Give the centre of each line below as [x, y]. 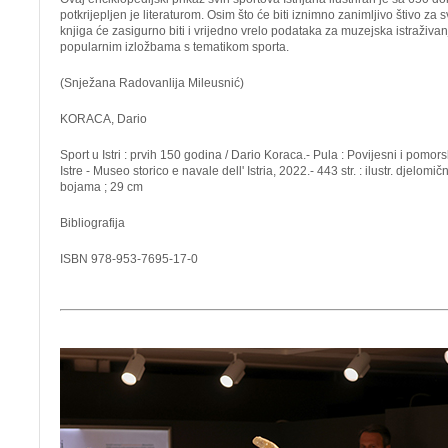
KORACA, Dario [103, 119]
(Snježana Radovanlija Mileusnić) [152, 83]
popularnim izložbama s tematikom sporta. [174, 47]
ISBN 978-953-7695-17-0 [129, 259]
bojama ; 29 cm [101, 187]
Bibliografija [92, 223]
